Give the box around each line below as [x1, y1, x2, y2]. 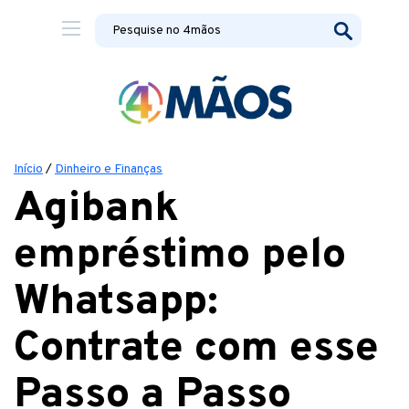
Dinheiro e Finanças [55, 162, 163, 177]
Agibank [14, 183, 179, 236]
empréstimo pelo [14, 229, 346, 283]
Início [14, 162, 43, 177]
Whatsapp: [14, 276, 218, 330]
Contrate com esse [14, 322, 379, 376]
